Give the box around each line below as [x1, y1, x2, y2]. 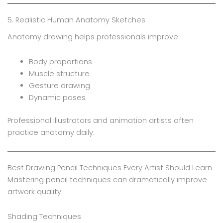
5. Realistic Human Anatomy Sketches [7, 15, 145, 25]
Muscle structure [29, 68, 90, 79]
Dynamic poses [29, 92, 86, 103]
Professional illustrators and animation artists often [7, 115, 194, 125]
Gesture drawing [29, 80, 91, 91]
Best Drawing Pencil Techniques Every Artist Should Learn [7, 163, 212, 173]
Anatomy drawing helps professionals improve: [7, 32, 180, 42]
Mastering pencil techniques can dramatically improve [7, 175, 207, 185]
